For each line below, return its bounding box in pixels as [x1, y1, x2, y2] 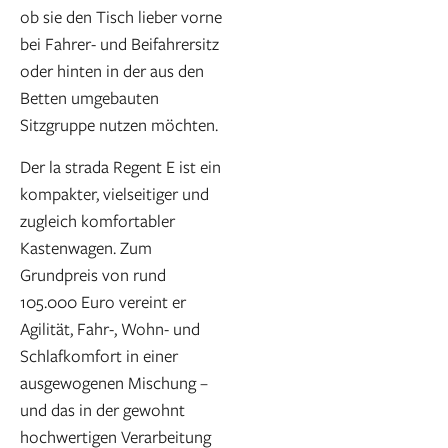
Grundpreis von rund [20, 262, 166, 286]
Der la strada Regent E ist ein [20, 154, 221, 178]
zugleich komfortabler [20, 208, 175, 232]
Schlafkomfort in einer [20, 343, 178, 367]
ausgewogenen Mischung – [20, 370, 208, 394]
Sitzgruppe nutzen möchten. [20, 113, 218, 137]
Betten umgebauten [20, 86, 159, 110]
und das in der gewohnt [20, 397, 185, 421]
